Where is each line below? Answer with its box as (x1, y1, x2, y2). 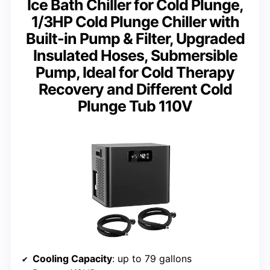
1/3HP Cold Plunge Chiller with (31, 13, 239, 31)
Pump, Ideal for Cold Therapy (36, 63, 234, 82)
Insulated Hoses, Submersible (33, 46, 237, 65)
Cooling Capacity (33, 253, 112, 265)
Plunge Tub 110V (78, 97, 192, 116)
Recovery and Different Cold (38, 80, 232, 99)
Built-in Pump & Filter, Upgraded (25, 30, 245, 48)
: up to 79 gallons (112, 253, 192, 265)
